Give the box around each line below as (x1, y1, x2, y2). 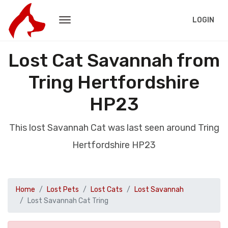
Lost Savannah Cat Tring (27, 196, 108, 205)
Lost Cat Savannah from (8, 49, 220, 71)
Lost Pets (47, 185, 79, 194)
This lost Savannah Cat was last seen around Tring (9, 122, 219, 133)
